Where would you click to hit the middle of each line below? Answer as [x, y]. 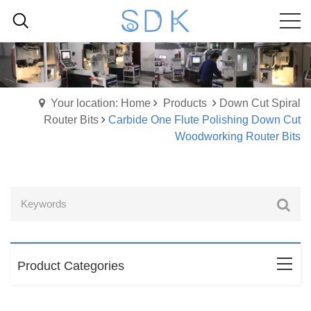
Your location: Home [101, 103]
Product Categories [71, 266]
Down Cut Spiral [260, 103]
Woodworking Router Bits [238, 137]
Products [185, 103]
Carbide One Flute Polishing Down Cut [204, 120]
